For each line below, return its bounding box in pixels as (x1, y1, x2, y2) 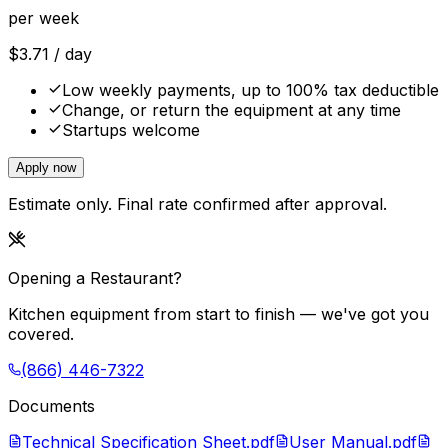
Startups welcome (62, 120, 200, 141)
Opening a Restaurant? (8, 268, 182, 289)
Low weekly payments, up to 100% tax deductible (62, 80, 439, 101)
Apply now (16, 160, 76, 176)
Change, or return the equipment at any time (62, 100, 401, 121)
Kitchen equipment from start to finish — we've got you (8, 304, 429, 325)
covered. (8, 324, 74, 345)
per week (8, 8, 79, 29)
